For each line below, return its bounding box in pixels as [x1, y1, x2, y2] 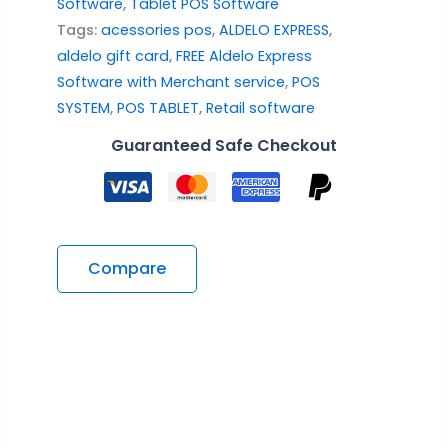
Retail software [205, 97, 315, 118]
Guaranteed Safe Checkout [111, 133, 337, 157]
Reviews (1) [56, 407, 151, 431]
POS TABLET [116, 97, 199, 118]
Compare [87, 256, 166, 280]
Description [56, 365, 156, 389]
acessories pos [100, 19, 212, 40]
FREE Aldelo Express [175, 45, 312, 66]
